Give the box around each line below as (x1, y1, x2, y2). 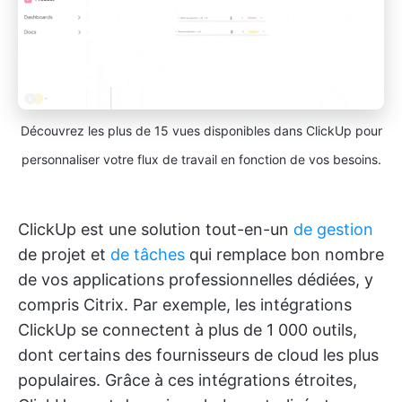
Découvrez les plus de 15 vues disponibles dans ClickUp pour (20, 122, 382, 138)
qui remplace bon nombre (185, 244, 384, 264)
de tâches (110, 244, 185, 264)
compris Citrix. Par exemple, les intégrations (18, 294, 352, 314)
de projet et (18, 244, 110, 264)
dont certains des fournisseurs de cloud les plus (18, 345, 379, 364)
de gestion (293, 219, 373, 239)
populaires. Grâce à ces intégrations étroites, (18, 370, 357, 389)
